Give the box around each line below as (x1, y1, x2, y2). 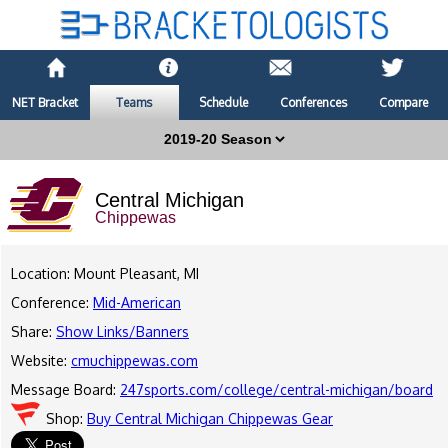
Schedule (199, 95, 249, 111)
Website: (11, 352, 71, 370)
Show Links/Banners (56, 323, 189, 341)
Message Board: (11, 381, 120, 399)
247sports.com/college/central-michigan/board (120, 381, 433, 399)
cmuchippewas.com (71, 352, 198, 370)
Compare (378, 95, 428, 111)
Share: (11, 323, 56, 341)
